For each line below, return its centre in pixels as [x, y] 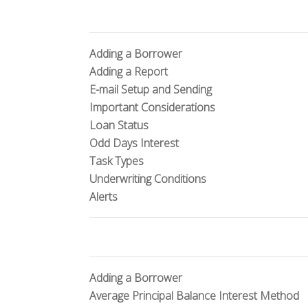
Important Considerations [152, 107]
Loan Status [119, 125]
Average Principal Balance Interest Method [194, 296]
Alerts [103, 197]
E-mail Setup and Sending [151, 89]
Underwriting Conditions [148, 179]
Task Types [117, 161]
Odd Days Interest [134, 143]
